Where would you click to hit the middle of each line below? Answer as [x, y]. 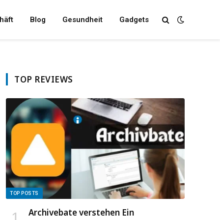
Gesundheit [82, 20]
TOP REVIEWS [44, 79]
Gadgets [134, 20]
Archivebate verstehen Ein [81, 212]
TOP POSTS [24, 193]
